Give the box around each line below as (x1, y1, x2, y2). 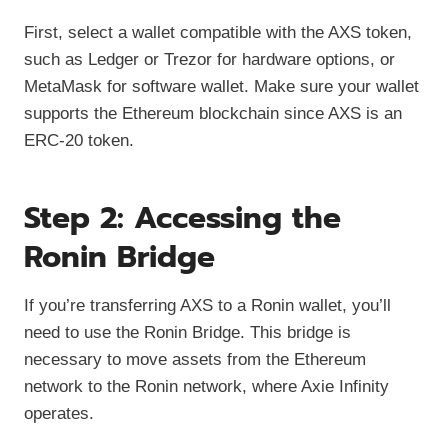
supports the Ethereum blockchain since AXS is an (24, 103, 402, 123)
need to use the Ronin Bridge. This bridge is (24, 322, 351, 342)
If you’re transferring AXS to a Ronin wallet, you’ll (24, 295, 391, 315)
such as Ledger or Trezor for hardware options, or (24, 49, 395, 69)
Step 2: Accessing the (24, 194, 341, 241)
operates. (24, 403, 94, 423)
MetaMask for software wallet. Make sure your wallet (24, 76, 419, 96)
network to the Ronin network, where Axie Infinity (24, 376, 389, 396)
